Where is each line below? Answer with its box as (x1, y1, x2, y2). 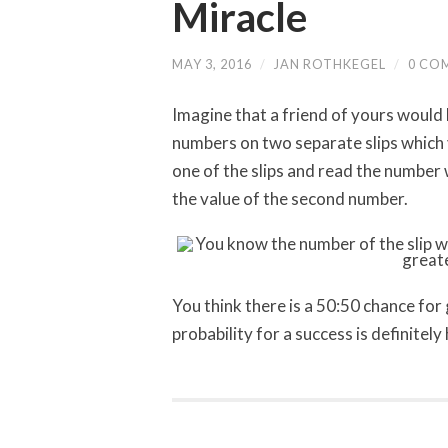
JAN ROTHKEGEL (274, 56, 386, 73)
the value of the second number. (172, 187, 408, 209)
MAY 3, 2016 (172, 56, 252, 73)
